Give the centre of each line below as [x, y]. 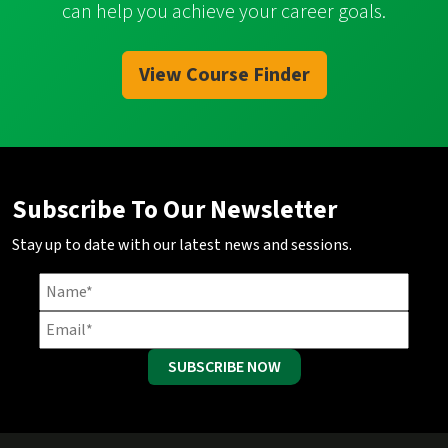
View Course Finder [224, 74]
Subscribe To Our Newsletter [174, 209]
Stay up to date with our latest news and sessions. [182, 244]
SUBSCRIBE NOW [224, 366]
